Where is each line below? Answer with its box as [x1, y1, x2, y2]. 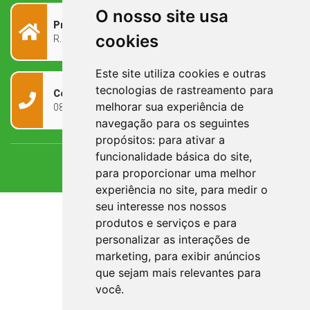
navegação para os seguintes [95, 116, 249, 130]
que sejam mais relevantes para [95, 266, 261, 280]
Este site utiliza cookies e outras [95, 66, 266, 80]
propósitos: [95, 133, 158, 147]
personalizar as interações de [95, 232, 250, 246]
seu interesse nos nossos [95, 199, 226, 213]
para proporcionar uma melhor [95, 166, 256, 180]
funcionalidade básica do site [95, 149, 249, 163]
